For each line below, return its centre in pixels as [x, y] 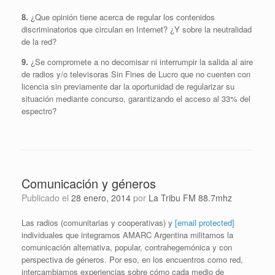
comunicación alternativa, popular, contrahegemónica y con [127, 247]
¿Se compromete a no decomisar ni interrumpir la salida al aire [141, 61]
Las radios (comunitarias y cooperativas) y [98, 222]
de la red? [39, 41]
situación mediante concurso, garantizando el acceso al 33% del [136, 98]
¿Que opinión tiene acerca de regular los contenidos [122, 17]
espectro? [39, 110]
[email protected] [205, 222]
